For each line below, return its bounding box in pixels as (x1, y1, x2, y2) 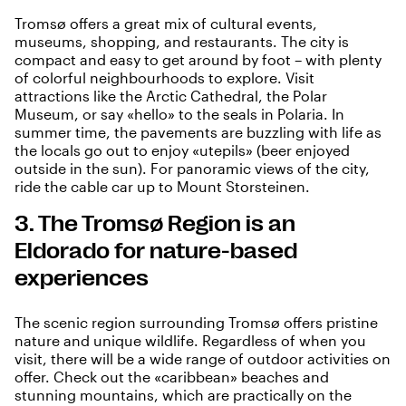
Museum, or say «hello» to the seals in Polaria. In (14, 105, 344, 123)
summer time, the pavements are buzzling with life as (14, 123, 382, 141)
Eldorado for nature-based (14, 238, 297, 265)
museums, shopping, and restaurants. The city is (14, 33, 349, 51)
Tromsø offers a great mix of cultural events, (14, 14, 317, 33)
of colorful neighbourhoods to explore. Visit (14, 69, 314, 87)
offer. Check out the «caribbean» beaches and (14, 368, 329, 386)
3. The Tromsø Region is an (14, 211, 295, 237)
